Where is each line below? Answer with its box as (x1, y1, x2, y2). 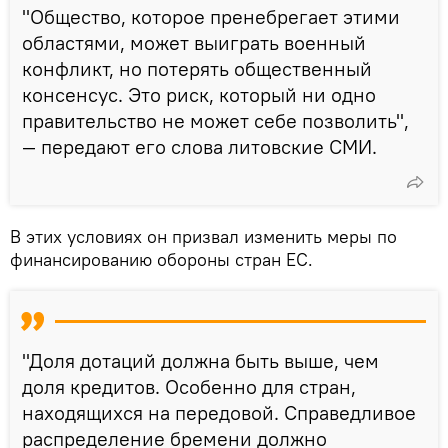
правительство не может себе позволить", (22, 107, 409, 133)
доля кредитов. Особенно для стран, (22, 373, 356, 399)
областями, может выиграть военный (22, 29, 366, 55)
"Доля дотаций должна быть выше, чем (22, 347, 379, 373)
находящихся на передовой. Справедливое (22, 399, 416, 425)
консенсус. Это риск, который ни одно (22, 81, 376, 107)
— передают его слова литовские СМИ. (22, 133, 377, 159)
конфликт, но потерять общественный (22, 55, 372, 81)
